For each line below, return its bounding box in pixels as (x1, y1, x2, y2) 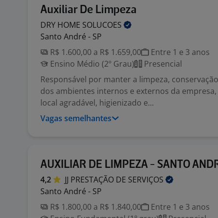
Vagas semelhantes (40, 113, 111, 124)
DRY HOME (40, 19, 82, 30)
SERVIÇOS (128, 174, 165, 185)
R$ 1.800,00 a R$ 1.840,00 (48, 201, 141, 212)
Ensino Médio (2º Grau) (48, 58, 134, 69)
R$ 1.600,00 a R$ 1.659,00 (48, 47, 141, 57)
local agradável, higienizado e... (40, 97, 154, 108)
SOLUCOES (82, 19, 124, 30)
